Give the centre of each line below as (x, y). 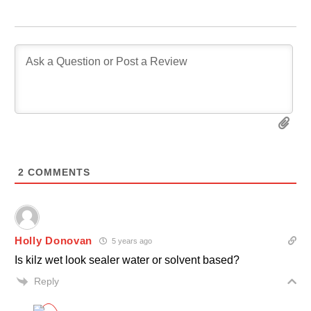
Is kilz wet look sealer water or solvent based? (127, 260)
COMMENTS (57, 172)
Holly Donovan (54, 241)
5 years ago (131, 241)
